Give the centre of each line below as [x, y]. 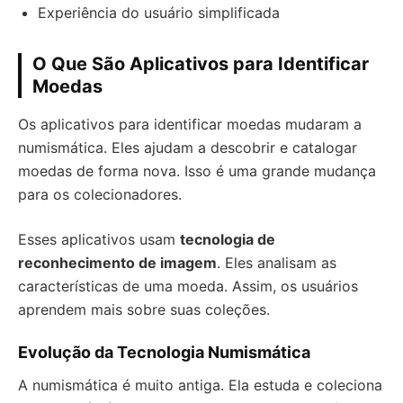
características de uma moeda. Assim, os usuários [188, 286]
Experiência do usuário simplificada [159, 13]
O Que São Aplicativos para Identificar [201, 64]
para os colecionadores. [100, 194]
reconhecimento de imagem [117, 263]
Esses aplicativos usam [99, 239]
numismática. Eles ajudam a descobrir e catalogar [188, 148]
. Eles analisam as [277, 263]
